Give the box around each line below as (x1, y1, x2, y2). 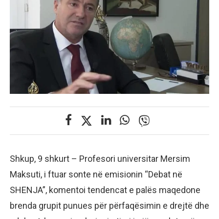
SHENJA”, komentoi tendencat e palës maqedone (10, 185, 200, 195)
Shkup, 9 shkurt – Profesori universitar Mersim (10, 153, 190, 164)
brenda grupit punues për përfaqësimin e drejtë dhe (10, 200, 209, 211)
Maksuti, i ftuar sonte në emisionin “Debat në (10, 169, 182, 179)
